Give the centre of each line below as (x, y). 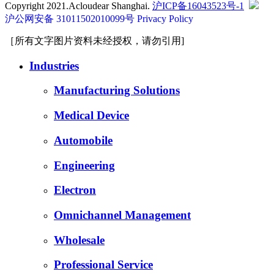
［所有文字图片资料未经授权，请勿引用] (94, 40)
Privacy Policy (165, 18)
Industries (54, 65)
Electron (75, 190)
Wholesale (79, 240)
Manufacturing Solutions (117, 91)
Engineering (84, 165)
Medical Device (91, 116)
